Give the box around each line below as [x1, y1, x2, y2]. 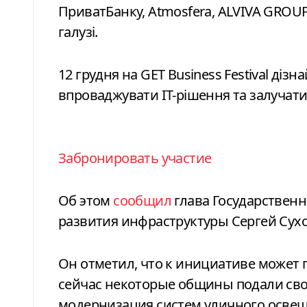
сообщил [113, 191, 172, 210]
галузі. [58, 22, 98, 41]
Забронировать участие [58, 148, 212, 167]
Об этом [69, 191, 114, 210]
